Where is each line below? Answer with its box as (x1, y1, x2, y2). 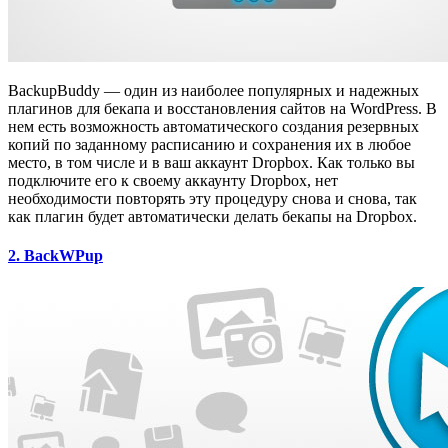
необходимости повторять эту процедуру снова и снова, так (8, 189, 417, 207)
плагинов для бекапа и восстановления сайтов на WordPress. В (8, 99, 437, 117)
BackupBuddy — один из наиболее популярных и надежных (8, 81, 419, 99)
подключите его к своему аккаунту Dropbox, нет (8, 171, 338, 189)
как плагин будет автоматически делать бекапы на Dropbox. (8, 207, 417, 225)
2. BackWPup (8, 247, 103, 265)
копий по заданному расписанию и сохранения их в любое (8, 135, 411, 153)
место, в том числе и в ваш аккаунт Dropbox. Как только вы (8, 153, 415, 171)
